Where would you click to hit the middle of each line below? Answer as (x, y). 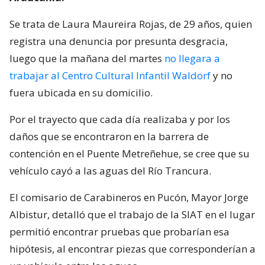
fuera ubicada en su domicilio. (81, 92)
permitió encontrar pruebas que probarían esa (119, 231)
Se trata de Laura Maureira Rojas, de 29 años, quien (131, 24)
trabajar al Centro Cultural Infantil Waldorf (110, 75)
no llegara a (192, 58)
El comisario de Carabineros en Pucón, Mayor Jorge (129, 197)
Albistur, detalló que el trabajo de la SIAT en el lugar (132, 214)
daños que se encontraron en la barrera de (109, 136)
